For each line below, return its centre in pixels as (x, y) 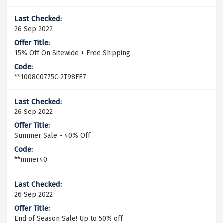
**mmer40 (31, 160)
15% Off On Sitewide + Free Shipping (72, 53)
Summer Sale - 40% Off (52, 136)
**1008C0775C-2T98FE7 (50, 77)
